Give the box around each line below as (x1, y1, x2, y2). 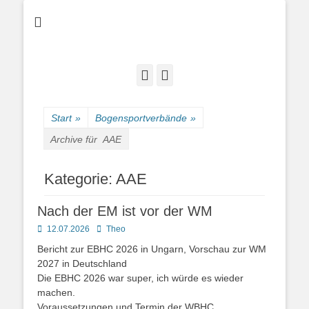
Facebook (148, 66, 202, 82)
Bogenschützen (170, 33, 295, 52)
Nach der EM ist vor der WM (37, 203, 212, 219)
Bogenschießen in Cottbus (46, 14, 145, 23)
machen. (37, 286, 75, 298)
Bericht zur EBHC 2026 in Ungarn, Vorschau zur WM (37, 243, 266, 255)
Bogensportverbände (95, 112, 187, 123)
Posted (37, 223, 63, 233)
